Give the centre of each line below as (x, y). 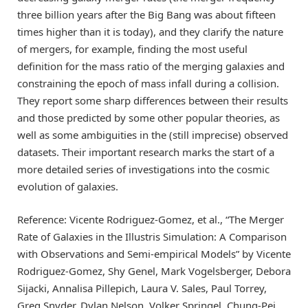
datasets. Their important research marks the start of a (146, 152)
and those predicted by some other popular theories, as (148, 117)
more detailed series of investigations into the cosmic (143, 169)
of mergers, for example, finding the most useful (132, 48)
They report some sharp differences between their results (153, 100)
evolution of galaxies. (68, 186)
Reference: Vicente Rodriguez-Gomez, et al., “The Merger (151, 219)
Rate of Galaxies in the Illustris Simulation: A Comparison (152, 236)
